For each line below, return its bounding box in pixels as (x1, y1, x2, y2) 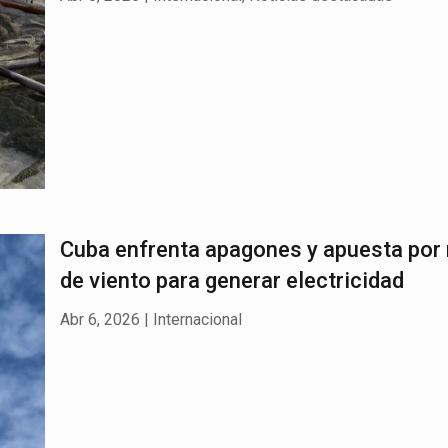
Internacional (152, 309, 242, 329)
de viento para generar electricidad (59, 267, 404, 293)
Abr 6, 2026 (59, 309, 140, 329)
